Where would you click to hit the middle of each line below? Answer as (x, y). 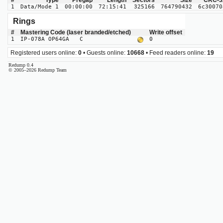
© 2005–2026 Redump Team (38, 70)
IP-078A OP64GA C (52, 39)
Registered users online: (44, 53)
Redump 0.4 (21, 65)
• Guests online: (104, 53)
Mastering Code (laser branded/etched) (76, 33)
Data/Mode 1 (40, 7)
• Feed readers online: (176, 53)
